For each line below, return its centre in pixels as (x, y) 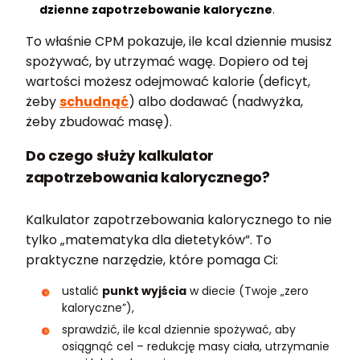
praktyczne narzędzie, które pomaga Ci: (152, 260)
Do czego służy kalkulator (120, 155)
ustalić (82, 290)
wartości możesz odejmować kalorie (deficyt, (168, 81)
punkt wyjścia (144, 290)
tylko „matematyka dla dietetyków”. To (149, 239)
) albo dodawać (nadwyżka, (216, 101)
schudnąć (94, 101)
